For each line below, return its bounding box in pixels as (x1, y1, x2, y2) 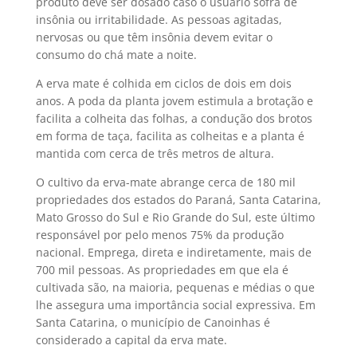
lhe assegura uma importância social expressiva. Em (35, 297, 316, 312)
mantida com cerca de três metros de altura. (35, 146, 274, 161)
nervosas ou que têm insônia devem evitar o (35, 29, 273, 45)
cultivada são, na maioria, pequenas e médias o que (35, 280, 315, 295)
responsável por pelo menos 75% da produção (35, 227, 284, 242)
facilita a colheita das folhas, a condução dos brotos (35, 111, 312, 126)
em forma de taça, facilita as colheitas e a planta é (35, 128, 304, 143)
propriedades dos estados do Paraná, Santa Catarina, (35, 192, 321, 207)
